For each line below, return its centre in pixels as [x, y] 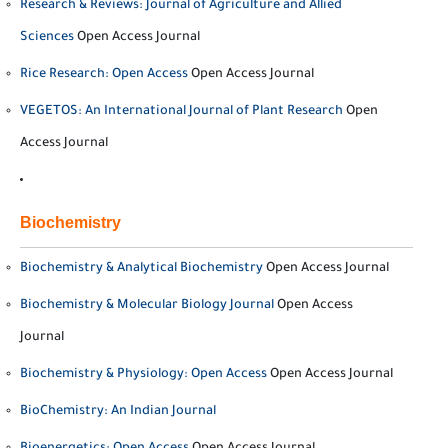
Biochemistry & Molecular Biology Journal [147, 306]
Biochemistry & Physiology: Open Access [143, 375]
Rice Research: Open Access [104, 75]
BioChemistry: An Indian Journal [118, 412]
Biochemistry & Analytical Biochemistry [141, 269]
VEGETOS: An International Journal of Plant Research [181, 112]
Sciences [47, 38]
